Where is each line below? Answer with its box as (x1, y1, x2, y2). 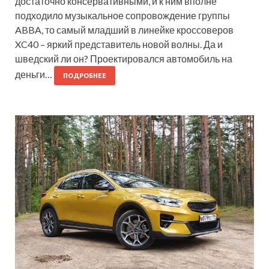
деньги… (15, 68, 54, 80)
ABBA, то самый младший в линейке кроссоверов (15, 23, 234, 35)
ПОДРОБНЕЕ (63, 71, 106, 79)
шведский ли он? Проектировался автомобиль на (15, 52, 232, 64)
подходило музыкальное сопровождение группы (15, 9, 230, 21)
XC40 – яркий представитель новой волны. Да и (15, 38, 223, 50)
